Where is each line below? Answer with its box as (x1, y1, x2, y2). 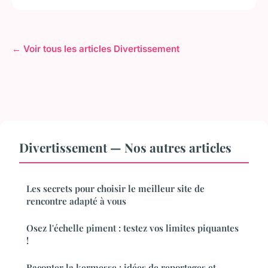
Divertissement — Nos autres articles (19, 138, 232, 156)
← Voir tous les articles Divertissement (12, 42, 179, 54)
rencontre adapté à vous (26, 194, 126, 207)
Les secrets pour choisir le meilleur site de (26, 182, 205, 194)
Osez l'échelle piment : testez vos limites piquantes (26, 221, 239, 234)
